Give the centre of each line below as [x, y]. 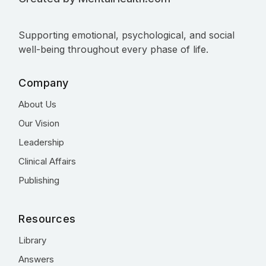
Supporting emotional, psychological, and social [126, 35]
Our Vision [39, 123]
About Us [37, 104]
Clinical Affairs [47, 161]
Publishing [39, 180]
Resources [47, 219]
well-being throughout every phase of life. [113, 49]
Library [32, 240]
